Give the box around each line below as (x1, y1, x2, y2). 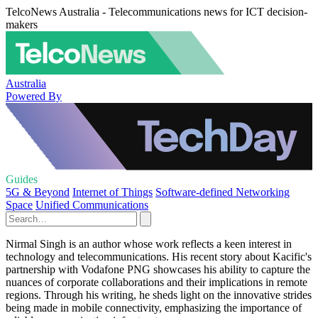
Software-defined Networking (155, 186, 290, 198)
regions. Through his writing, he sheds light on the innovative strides (6, 289, 312, 301)
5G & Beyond (6, 186, 70, 198)
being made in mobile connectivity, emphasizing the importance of (6, 302, 302, 314)
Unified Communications (35, 199, 148, 211)
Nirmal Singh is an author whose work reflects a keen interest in (6, 238, 292, 250)
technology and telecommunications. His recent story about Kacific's (6, 251, 312, 263)
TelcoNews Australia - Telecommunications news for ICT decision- (6, 6, 307, 18)
